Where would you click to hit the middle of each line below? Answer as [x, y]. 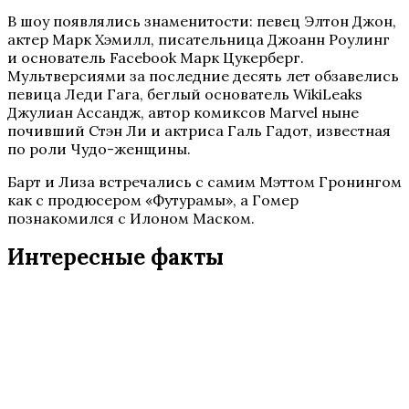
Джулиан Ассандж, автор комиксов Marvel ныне [183, 112]
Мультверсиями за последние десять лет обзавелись [203, 76]
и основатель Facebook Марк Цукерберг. [156, 58]
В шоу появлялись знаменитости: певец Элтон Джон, [202, 21]
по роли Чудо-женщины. [99, 149]
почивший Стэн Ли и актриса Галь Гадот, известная [199, 131]
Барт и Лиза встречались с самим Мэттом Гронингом [204, 182]
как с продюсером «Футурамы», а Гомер [153, 200]
